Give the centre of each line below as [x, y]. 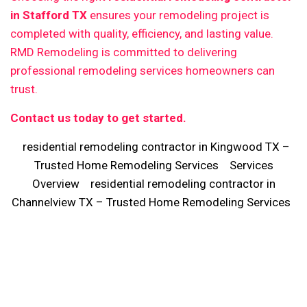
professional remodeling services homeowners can [143, 70]
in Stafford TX [49, 15]
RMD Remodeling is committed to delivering [124, 52]
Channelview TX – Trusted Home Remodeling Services [151, 202]
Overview [56, 183]
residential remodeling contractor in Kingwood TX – [156, 146]
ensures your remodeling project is [178, 15]
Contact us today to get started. [98, 118]
